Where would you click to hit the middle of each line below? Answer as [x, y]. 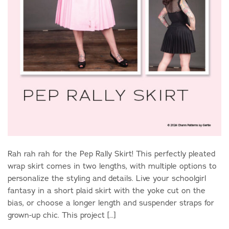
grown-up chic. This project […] [62, 215]
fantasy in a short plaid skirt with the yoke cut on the [107, 190]
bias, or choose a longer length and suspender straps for [111, 202]
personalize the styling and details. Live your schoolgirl [107, 178]
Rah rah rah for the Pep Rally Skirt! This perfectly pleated [111, 153]
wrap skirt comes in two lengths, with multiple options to [112, 166]
